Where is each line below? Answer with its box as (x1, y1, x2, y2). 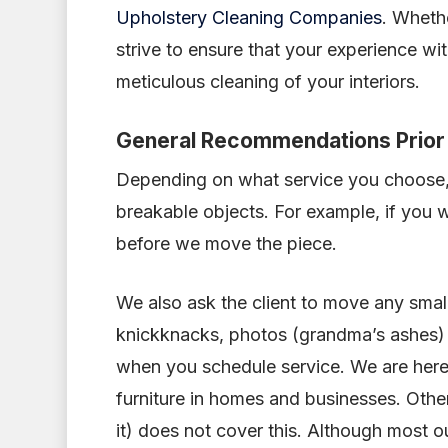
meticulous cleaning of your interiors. (115, 71, 420, 92)
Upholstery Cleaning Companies (115, 7, 382, 28)
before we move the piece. (115, 233, 337, 254)
